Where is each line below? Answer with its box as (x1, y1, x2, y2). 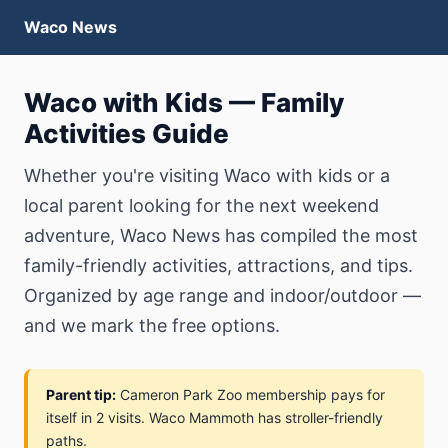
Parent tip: (46, 386, 116, 403)
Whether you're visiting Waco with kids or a (24, 165, 390, 186)
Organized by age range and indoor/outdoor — (24, 285, 421, 306)
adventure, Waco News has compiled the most (24, 225, 418, 246)
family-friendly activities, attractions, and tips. (24, 255, 413, 276)
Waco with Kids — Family (24, 87, 344, 118)
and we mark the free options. (24, 315, 280, 336)
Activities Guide (24, 118, 229, 149)
